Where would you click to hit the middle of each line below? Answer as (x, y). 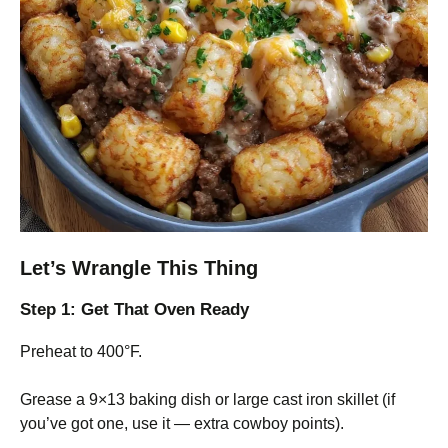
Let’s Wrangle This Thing (139, 267)
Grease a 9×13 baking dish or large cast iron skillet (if (207, 399)
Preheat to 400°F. (81, 351)
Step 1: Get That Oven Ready (134, 309)
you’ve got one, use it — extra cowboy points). (182, 423)
